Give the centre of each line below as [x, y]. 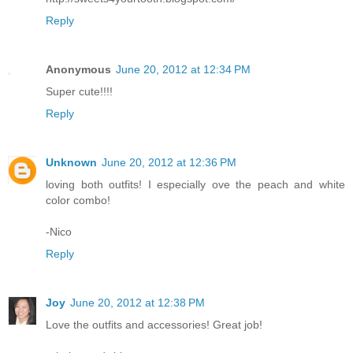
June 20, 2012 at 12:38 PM [137, 302]
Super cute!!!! [79, 91]
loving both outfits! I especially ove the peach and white [195, 184]
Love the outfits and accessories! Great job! [154, 324]
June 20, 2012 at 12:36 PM [169, 162]
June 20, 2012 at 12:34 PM [183, 69]
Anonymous [78, 69]
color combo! [78, 200]
